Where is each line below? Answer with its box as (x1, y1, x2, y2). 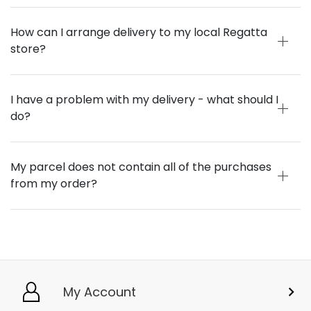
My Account (63, 283, 136, 301)
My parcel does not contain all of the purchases (10, 159, 271, 176)
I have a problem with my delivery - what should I (10, 92, 278, 108)
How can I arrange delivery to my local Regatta (10, 24, 267, 41)
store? (10, 41, 46, 58)
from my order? (10, 176, 97, 192)
